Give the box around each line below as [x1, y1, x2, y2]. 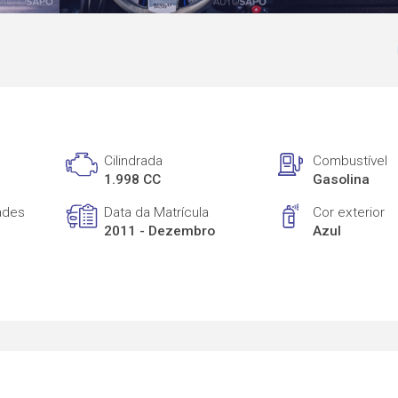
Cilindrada [104, 153, 163, 170]
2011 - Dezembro [104, 222, 216, 239]
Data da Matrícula [104, 203, 210, 220]
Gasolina [313, 171, 370, 188]
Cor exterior [313, 203, 386, 220]
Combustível [313, 153, 388, 170]
